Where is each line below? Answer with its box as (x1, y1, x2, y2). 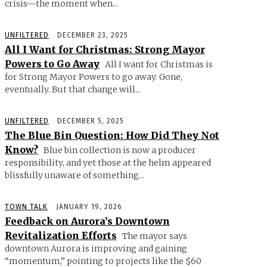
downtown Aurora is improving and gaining (5, 243, 187, 254)
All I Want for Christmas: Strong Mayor (5, 43, 205, 55)
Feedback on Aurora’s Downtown (5, 215, 170, 227)
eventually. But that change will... (5, 83, 141, 95)
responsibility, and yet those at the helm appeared (5, 157, 211, 168)
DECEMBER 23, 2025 (57, 30, 128, 39)
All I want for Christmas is (103, 58, 213, 70)
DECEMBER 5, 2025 (57, 116, 124, 125)
